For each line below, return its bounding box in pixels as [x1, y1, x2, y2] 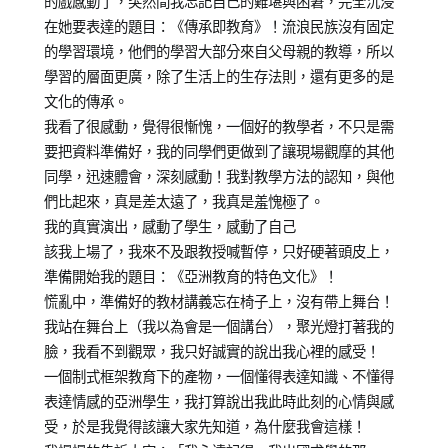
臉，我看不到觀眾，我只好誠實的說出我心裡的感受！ [43, 342, 380, 360]
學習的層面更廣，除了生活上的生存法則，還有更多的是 [43, 67, 394, 85]
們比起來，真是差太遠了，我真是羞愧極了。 [43, 192, 324, 210]
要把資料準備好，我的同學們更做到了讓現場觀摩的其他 [43, 142, 394, 160]
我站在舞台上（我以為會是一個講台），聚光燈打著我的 [43, 317, 394, 335]
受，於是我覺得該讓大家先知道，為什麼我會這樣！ [43, 417, 366, 435]
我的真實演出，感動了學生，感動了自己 [43, 217, 296, 235]
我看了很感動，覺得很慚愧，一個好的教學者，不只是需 [43, 117, 394, 135]
